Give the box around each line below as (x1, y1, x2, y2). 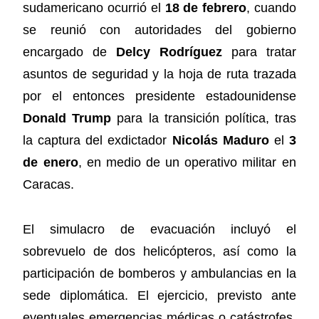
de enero (23, 155, 78, 170)
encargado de (23, 45, 117, 60)
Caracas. (23, 177, 75, 192)
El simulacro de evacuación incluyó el (23, 221, 296, 236)
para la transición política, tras (111, 111, 296, 126)
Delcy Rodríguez (116, 45, 222, 60)
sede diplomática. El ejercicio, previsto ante (23, 288, 296, 303)
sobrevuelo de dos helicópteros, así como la (23, 244, 296, 258)
